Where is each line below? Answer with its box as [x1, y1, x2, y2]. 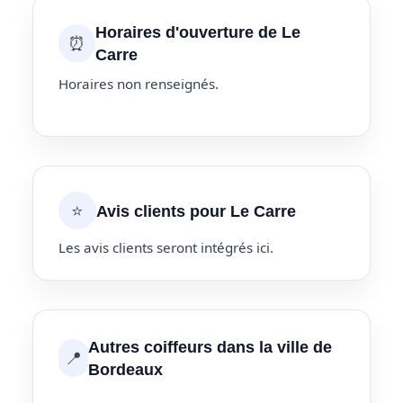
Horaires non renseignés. [58, 74, 219, 93]
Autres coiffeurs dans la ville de [88, 337, 333, 357]
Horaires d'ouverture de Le [95, 22, 301, 41]
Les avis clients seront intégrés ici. [58, 238, 273, 257]
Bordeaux [88, 360, 164, 380]
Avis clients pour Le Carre [96, 201, 296, 220]
